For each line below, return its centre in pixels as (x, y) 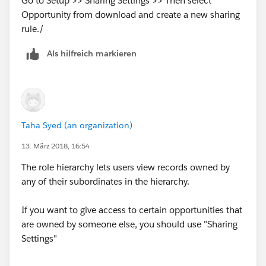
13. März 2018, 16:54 (56, 145)
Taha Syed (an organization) (77, 125)
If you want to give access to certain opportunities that (132, 210)
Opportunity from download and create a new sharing (131, 14)
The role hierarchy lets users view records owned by (126, 167)
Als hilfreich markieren (92, 53)
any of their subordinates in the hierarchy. (105, 181)
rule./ (33, 28)
